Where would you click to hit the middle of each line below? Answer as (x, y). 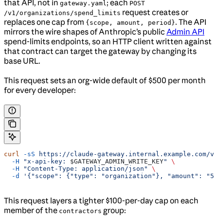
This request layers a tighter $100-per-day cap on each (101, 200)
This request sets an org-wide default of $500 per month (105, 80)
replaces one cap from (45, 22)
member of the (31, 210)
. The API (191, 22)
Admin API (185, 31)
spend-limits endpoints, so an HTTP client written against (108, 41)
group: (114, 210)
